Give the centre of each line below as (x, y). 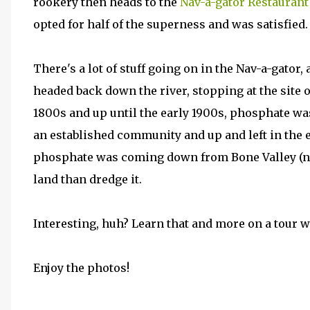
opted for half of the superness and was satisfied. (171, 24)
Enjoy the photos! (81, 268)
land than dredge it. (88, 179)
